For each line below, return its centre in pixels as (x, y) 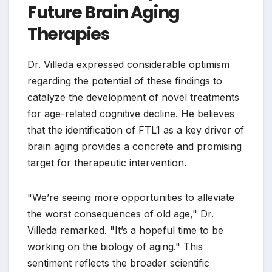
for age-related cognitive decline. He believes (131, 113)
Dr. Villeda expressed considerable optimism (128, 64)
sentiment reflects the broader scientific (118, 263)
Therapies (68, 35)
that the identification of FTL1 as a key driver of (136, 130)
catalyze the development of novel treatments (133, 97)
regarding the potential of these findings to (125, 80)
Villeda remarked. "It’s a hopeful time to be (125, 230)
